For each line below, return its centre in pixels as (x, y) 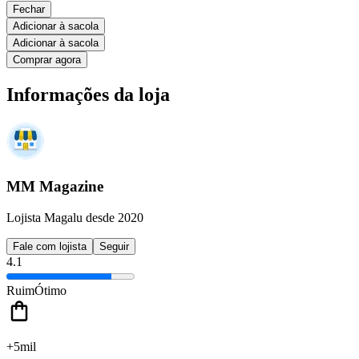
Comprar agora (47, 59)
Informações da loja (88, 94)
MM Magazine (55, 187)
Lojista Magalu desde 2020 (75, 217)
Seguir (114, 246)
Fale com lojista (50, 246)
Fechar (29, 9)
